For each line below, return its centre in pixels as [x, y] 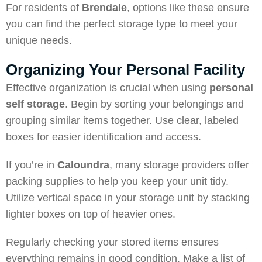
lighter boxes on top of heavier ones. [91, 214]
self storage [35, 104]
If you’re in [32, 165]
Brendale [104, 8]
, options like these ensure [188, 8]
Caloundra [83, 165]
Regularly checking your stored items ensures [112, 242]
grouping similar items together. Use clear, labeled [122, 120]
